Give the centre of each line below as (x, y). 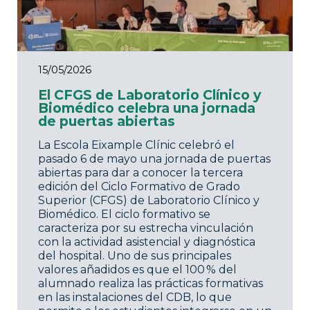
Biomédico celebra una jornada (147, 108)
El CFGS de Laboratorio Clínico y (149, 94)
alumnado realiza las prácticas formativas (151, 283)
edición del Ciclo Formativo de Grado (139, 186)
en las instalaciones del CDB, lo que (135, 297)
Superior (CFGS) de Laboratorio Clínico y (149, 200)
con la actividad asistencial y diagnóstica (147, 241)
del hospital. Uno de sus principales (135, 255)
